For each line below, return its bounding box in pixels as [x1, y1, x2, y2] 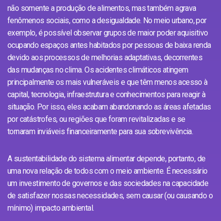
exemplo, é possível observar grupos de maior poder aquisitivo [7, 28, 208, 37]
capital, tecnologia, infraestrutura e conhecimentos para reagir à [7, 89, 205, 99]
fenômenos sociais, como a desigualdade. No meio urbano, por [7, 15, 207, 25]
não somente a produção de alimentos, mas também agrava [7, 3, 196, 13]
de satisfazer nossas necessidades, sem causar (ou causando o [7, 190, 213, 200]
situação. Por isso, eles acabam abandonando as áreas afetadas [7, 102, 211, 111]
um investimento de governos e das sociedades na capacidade [7, 178, 209, 188]
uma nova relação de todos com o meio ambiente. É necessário [7, 166, 208, 176]
